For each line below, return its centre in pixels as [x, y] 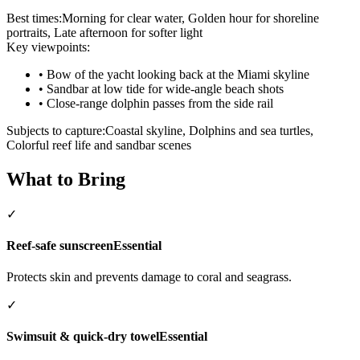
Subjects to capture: [56, 130]
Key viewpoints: [48, 47]
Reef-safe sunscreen [60, 245]
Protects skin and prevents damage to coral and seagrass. [149, 277]
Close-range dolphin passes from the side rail [160, 103]
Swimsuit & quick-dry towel [83, 337]
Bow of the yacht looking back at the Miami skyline [178, 74]
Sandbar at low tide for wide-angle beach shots [165, 88]
